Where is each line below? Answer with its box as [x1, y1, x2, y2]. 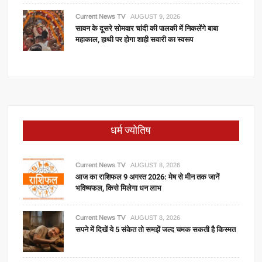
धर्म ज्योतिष [111, 123, 151, 139]
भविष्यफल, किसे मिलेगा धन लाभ [75, 182, 162, 194]
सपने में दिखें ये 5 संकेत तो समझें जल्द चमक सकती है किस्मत [75, 224, 236, 235]
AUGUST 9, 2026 [130, 13, 181, 20]
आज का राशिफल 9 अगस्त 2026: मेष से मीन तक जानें [75, 171, 220, 182]
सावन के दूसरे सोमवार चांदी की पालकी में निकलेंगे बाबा [75, 23, 219, 34]
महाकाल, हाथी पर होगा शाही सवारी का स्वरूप [75, 34, 194, 45]
